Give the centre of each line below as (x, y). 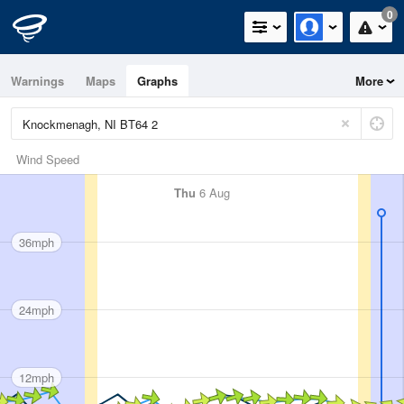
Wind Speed (48, 159)
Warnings (37, 81)
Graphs (157, 81)
